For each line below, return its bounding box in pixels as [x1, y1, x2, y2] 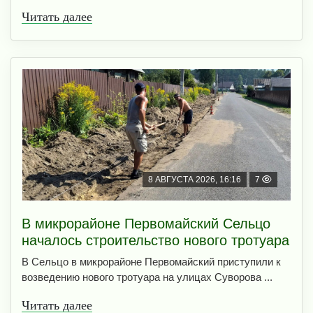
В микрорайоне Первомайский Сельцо [22, 216, 270, 232]
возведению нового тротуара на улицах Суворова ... [22, 271, 272, 284]
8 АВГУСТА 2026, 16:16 [148, 175, 241, 185]
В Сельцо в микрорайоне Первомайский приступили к [22, 256, 281, 268]
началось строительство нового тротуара [22, 233, 289, 249]
